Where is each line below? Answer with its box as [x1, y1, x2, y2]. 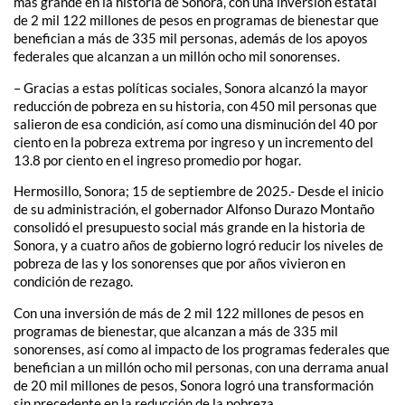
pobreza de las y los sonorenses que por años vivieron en [14, 255, 345, 272]
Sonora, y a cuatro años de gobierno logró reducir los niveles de [14, 237, 383, 254]
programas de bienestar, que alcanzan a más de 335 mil [14, 322, 338, 339]
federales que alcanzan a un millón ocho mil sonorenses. [14, 48, 340, 65]
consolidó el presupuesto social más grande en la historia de [14, 219, 365, 236]
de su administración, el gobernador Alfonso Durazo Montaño [14, 201, 374, 218]
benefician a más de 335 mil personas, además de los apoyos [14, 30, 368, 47]
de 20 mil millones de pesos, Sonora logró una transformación [14, 376, 373, 393]
